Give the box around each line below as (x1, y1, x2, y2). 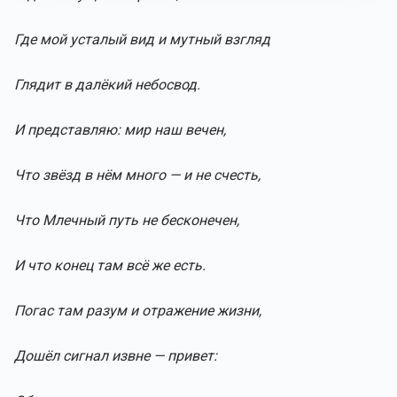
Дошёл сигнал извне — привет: (14, 347, 217, 364)
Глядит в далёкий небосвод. (14, 76, 200, 93)
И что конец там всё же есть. (14, 257, 206, 274)
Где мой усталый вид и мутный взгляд (14, 31, 270, 48)
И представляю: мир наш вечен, (14, 121, 226, 138)
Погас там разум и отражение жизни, (14, 302, 261, 319)
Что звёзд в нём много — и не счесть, (14, 167, 261, 183)
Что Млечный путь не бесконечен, (14, 212, 239, 229)
